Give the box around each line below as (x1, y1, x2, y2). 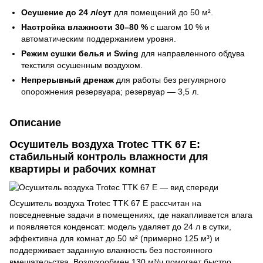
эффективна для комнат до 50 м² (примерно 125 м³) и (9, 233, 220, 243)
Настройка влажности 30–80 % (21, 22, 148, 32)
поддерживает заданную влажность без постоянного (9, 245, 213, 255)
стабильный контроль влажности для (9, 150, 208, 163)
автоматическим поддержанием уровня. (21, 33, 176, 43)
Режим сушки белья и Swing (21, 48, 139, 58)
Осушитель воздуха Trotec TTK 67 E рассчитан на (9, 198, 201, 208)
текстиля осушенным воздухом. (21, 60, 143, 70)
